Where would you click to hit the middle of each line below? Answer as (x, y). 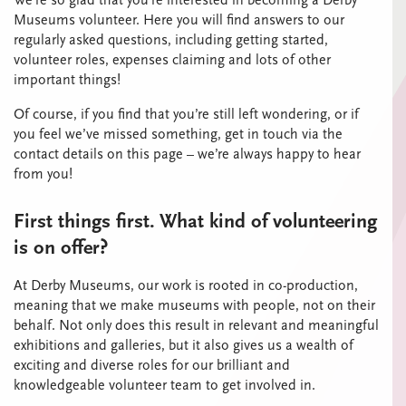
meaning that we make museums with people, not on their (194, 306)
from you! (43, 174)
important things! (69, 80)
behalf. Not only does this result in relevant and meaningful (196, 326)
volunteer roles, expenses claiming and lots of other (172, 60)
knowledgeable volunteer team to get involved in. (166, 386)
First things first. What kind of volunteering (195, 222)
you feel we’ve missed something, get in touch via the (178, 135)
